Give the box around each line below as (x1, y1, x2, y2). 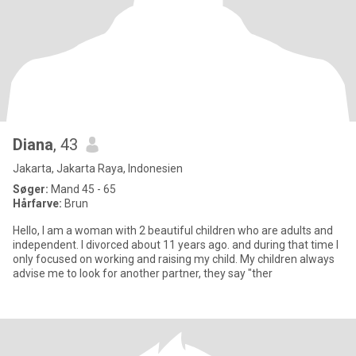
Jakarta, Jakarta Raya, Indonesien (13, 162, 183, 175)
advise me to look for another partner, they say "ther (13, 267, 273, 280)
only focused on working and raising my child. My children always (13, 253, 335, 265)
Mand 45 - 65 (48, 183, 116, 195)
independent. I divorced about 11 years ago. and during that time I (13, 238, 339, 251)
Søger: (13, 183, 48, 195)
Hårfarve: (13, 197, 62, 210)
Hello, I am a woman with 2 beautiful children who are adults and (13, 224, 333, 237)
